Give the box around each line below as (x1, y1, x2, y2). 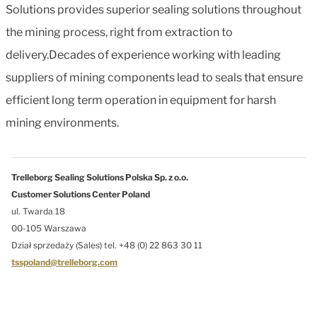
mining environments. (6, 116, 119, 129)
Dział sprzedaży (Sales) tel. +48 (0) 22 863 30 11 (11, 240, 202, 250)
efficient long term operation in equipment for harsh (6, 93, 276, 107)
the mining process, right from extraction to (6, 25, 233, 39)
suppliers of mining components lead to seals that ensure (6, 71, 303, 84)
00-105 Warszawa (11, 223, 86, 234)
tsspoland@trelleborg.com (11, 257, 117, 267)
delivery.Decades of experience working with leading (6, 48, 281, 62)
